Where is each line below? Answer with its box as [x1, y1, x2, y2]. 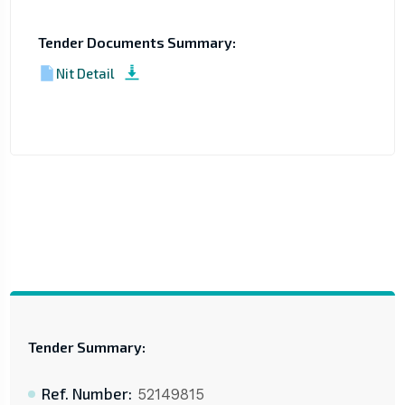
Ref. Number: [41, 384, 132, 403]
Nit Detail [55, 64, 114, 81]
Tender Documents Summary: [37, 33, 236, 52]
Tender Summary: [27, 338, 146, 356]
